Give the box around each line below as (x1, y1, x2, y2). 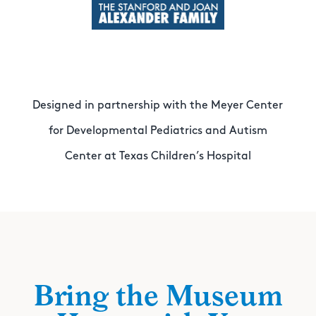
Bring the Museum (33, 279, 283, 312)
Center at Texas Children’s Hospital (64, 151, 251, 162)
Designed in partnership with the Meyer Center (32, 100, 284, 111)
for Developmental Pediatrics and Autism (48, 126, 267, 136)
